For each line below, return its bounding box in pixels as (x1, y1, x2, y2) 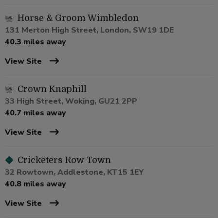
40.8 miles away (5, 178, 66, 189)
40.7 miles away (5, 107, 66, 118)
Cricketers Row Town (18, 155, 111, 165)
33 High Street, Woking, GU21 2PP (5, 95, 137, 107)
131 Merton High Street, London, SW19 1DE (5, 24, 174, 36)
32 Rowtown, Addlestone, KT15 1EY (5, 166, 144, 178)
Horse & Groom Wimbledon (18, 13, 139, 23)
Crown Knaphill (18, 84, 87, 94)
